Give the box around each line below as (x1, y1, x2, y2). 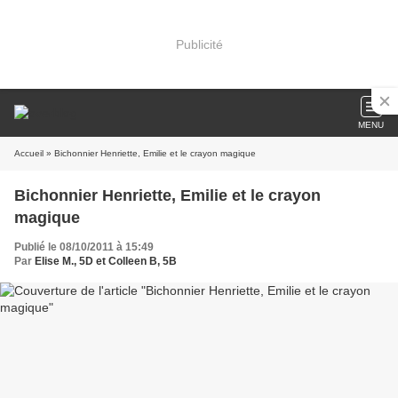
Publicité (175, 36, 223, 52)
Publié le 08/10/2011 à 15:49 (14, 241, 154, 253)
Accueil (14, 148, 44, 158)
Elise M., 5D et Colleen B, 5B (35, 255, 177, 267)
